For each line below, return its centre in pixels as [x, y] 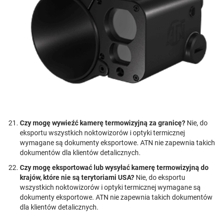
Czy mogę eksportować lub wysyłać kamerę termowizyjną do [114, 168]
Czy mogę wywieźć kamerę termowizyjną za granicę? [103, 123]
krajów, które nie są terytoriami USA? [77, 178]
